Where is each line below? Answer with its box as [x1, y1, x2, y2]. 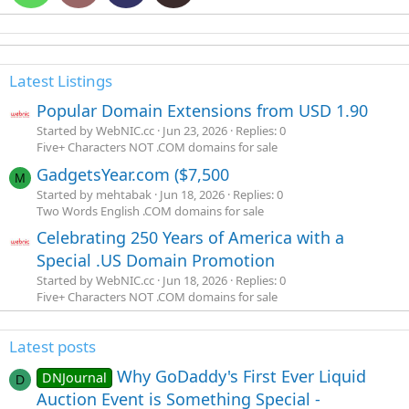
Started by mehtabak [37, 185, 152, 203]
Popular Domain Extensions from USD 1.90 [37, 99, 368, 121]
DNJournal [42, 369, 108, 387]
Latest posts [9, 336, 96, 358]
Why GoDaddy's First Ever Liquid [117, 365, 367, 388]
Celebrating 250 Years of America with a [37, 226, 344, 249]
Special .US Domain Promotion [37, 249, 275, 272]
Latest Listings [9, 70, 112, 91]
